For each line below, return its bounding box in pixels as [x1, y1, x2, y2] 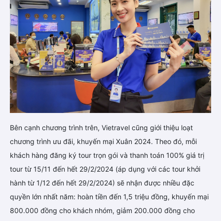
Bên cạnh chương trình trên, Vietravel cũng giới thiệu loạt [10, 123, 193, 132]
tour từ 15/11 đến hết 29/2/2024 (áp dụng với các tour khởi [10, 165, 200, 174]
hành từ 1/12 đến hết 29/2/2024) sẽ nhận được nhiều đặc [10, 179, 194, 187]
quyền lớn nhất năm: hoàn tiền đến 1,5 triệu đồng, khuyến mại [10, 192, 209, 201]
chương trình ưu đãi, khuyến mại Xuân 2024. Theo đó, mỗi [10, 137, 197, 146]
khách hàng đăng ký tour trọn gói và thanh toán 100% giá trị [10, 151, 204, 160]
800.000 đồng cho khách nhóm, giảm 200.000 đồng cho [10, 206, 195, 215]
